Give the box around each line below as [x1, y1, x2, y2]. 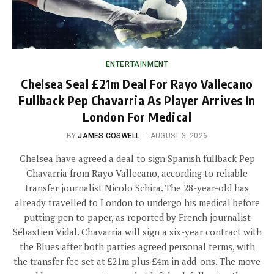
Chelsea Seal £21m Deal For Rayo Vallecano [21, 75, 253, 91]
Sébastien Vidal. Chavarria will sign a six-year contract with [12, 225, 262, 238]
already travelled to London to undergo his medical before [14, 196, 260, 209]
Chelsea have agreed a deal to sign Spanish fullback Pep [19, 152, 255, 165]
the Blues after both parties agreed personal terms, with [19, 240, 255, 253]
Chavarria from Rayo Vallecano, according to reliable [26, 166, 248, 179]
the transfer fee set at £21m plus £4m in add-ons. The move [13, 254, 261, 267]
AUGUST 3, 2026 [150, 131, 208, 140]
